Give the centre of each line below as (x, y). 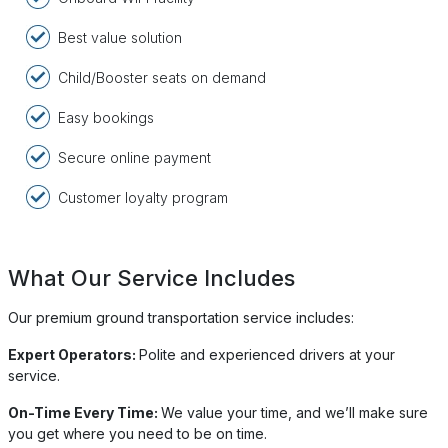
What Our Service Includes (151, 278)
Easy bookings (106, 117)
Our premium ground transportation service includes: (181, 318)
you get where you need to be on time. (137, 434)
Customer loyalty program (143, 197)
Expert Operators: (73, 355)
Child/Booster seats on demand (162, 77)
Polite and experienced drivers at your (267, 355)
